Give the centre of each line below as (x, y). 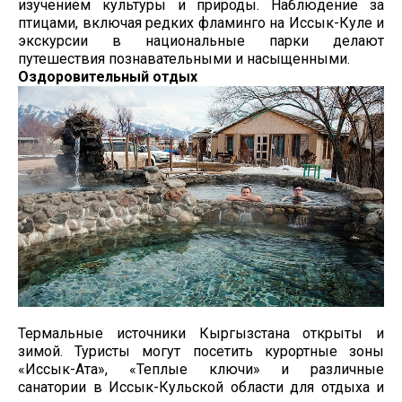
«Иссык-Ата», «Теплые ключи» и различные (201, 370)
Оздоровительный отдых (108, 76)
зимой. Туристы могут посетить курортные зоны (201, 352)
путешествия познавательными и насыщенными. (184, 58)
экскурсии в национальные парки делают (201, 40)
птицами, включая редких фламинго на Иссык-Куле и (201, 22)
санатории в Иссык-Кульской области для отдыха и (201, 388)
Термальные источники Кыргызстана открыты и (201, 334)
